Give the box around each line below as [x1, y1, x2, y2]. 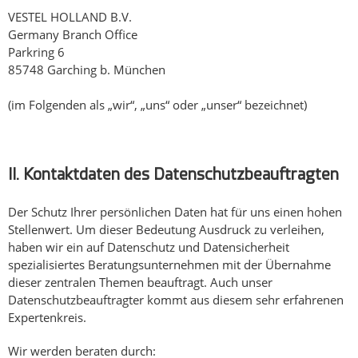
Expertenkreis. [8, 309, 86, 326]
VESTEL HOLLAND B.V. [8, 9, 132, 26]
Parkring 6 [8, 44, 65, 61]
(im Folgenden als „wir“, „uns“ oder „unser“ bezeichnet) [8, 97, 307, 113]
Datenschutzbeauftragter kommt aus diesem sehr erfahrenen [8, 292, 344, 308]
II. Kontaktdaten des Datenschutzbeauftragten [8, 165, 339, 185]
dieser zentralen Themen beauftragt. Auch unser [8, 274, 272, 291]
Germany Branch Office [8, 26, 137, 43]
